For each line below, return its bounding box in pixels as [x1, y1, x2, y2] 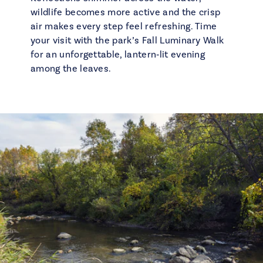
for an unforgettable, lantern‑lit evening [31, 49, 205, 60]
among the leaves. [31, 63, 112, 75]
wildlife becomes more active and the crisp [31, 6, 221, 18]
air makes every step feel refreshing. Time [31, 21, 217, 32]
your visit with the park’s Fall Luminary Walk [31, 35, 224, 46]
